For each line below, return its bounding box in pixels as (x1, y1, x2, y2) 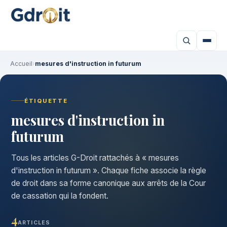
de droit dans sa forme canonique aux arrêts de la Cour (11, 178, 206, 188)
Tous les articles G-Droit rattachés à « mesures (11, 153, 179, 163)
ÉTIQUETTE (24, 97, 68, 104)
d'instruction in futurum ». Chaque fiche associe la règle (11, 165, 206, 175)
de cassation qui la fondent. (11, 191, 108, 201)
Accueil (10, 60, 32, 67)
